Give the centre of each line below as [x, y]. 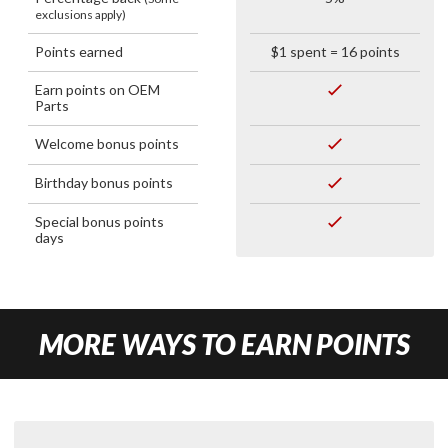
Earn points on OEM [97, 89]
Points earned [79, 51]
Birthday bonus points [104, 182]
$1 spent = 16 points [335, 51]
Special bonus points [99, 221]
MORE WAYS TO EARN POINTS [224, 343]
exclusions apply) [80, 14]
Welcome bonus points [107, 143]
